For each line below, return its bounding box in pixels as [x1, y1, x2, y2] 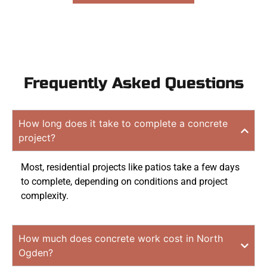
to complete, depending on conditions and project [21, 176, 228, 187]
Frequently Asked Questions [23, 74, 244, 92]
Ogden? [18, 247, 53, 259]
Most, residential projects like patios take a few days [21, 162, 240, 173]
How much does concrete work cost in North [18, 232, 223, 245]
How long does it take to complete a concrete [18, 117, 228, 129]
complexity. [21, 190, 69, 201]
